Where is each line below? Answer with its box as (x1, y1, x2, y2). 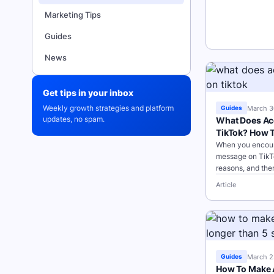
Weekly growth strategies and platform (43, 103, 174, 113)
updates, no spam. (43, 114, 105, 124)
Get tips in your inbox (43, 87, 133, 98)
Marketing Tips (45, 10, 101, 20)
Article (216, 180, 236, 189)
